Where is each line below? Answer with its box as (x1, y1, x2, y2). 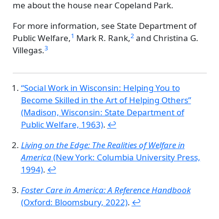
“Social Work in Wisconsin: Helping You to (21, 82, 180, 94)
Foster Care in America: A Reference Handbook (21, 184, 191, 196)
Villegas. (12, 44, 44, 56)
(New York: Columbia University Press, (51, 152, 200, 163)
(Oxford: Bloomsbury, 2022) (21, 197, 128, 208)
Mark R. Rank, (76, 32, 131, 44)
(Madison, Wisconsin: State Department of (21, 107, 184, 118)
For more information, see (12, 20, 117, 32)
